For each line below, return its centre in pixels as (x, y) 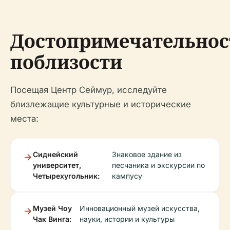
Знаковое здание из (147, 155)
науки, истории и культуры (127, 219)
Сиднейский (55, 155)
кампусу (127, 176)
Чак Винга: (52, 219)
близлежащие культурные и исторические (101, 104)
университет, (57, 165)
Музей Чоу (52, 208)
